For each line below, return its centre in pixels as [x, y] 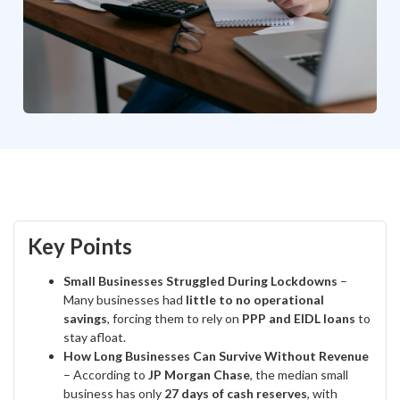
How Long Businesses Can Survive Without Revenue [216, 356]
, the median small [299, 375]
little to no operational [255, 300]
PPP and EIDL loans [299, 318]
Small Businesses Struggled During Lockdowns [200, 281]
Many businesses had [125, 300]
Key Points [80, 246]
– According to [106, 375]
